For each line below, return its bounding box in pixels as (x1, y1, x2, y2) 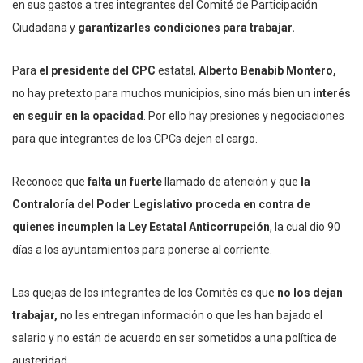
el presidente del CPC (39, 63, 156, 77)
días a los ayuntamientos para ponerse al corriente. (12, 242, 272, 256)
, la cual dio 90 (270, 220, 340, 233)
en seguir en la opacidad (12, 109, 143, 122)
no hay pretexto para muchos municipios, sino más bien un (12, 86, 313, 100)
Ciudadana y (12, 20, 78, 34)
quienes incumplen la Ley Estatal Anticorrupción (12, 220, 270, 233)
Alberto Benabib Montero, (199, 63, 336, 77)
